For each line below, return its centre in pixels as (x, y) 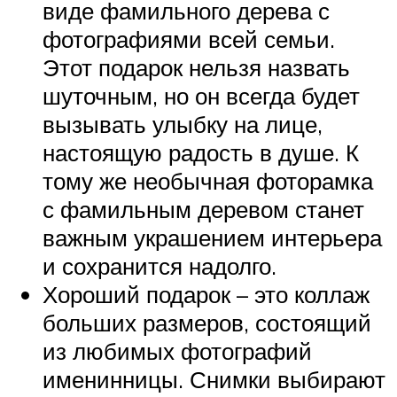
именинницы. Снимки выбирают (214, 380)
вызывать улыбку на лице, (183, 125)
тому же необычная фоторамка (208, 181)
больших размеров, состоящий (207, 323)
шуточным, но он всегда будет (201, 96)
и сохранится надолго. (160, 266)
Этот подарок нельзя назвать (196, 68)
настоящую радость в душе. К (201, 153)
